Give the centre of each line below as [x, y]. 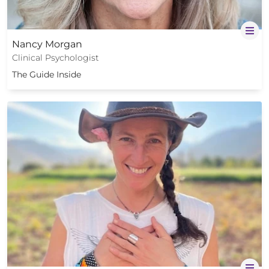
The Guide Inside [47, 74]
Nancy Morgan [47, 44]
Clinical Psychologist [56, 58]
